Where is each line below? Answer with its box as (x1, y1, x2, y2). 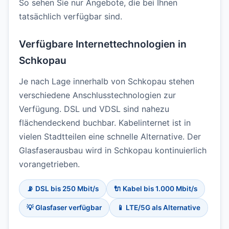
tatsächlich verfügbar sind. (19, 11, 122, 22)
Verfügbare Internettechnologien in (19, 38, 187, 51)
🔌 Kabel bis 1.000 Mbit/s (114, 185, 197, 193)
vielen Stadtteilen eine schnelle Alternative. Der (19, 131, 201, 142)
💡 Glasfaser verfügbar (27, 203, 102, 212)
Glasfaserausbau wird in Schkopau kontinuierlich (19, 145, 207, 156)
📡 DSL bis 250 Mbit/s (27, 185, 99, 193)
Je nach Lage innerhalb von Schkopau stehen (19, 76, 194, 87)
